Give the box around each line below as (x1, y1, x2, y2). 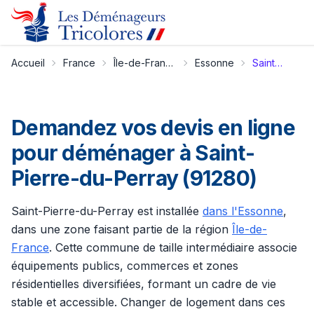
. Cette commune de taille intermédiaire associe (49, 240, 297, 254)
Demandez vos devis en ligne (11, 115, 295, 140)
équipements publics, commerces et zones (11, 259, 238, 273)
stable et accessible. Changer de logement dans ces (11, 295, 285, 309)
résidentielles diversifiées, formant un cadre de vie (11, 277, 276, 291)
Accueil (11, 57, 45, 69)
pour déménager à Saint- (11, 140, 254, 165)
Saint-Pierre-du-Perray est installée (11, 204, 203, 218)
